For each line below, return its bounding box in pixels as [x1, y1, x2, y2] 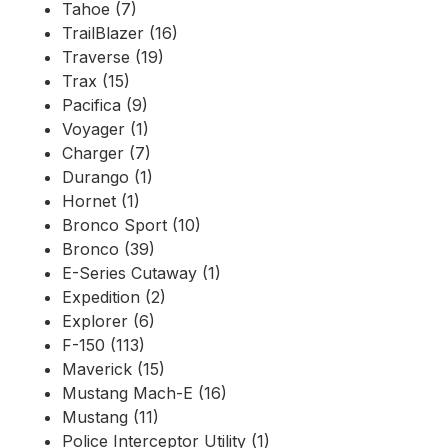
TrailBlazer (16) [62, 23, 178, 44]
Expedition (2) [62, 287, 166, 308]
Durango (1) [62, 167, 153, 188]
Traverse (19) [62, 47, 164, 68]
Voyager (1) [62, 119, 149, 140]
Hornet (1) [62, 191, 140, 212]
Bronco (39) [62, 239, 155, 260]
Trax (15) [62, 71, 130, 92]
